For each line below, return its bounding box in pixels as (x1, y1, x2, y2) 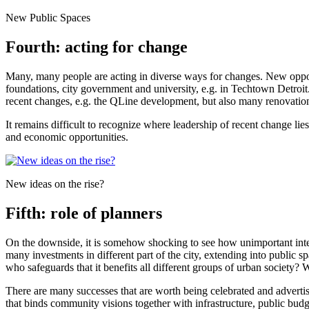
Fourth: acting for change (6, 37, 188, 56)
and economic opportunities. (6, 130, 128, 143)
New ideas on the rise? (6, 177, 104, 190)
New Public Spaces (6, 12, 90, 24)
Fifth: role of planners (6, 203, 162, 222)
